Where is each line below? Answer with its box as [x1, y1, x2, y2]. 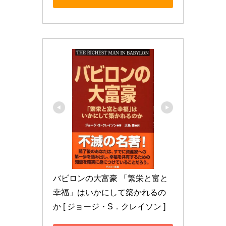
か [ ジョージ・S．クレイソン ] [53, 202, 165, 211]
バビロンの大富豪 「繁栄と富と [53, 174, 168, 183]
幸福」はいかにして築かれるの [53, 188, 166, 197]
